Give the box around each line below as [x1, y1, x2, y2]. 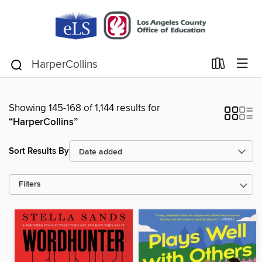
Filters [19, 180, 41, 189]
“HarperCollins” [9, 116, 78, 129]
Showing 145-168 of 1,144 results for [9, 102, 160, 115]
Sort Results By [9, 145, 69, 157]
